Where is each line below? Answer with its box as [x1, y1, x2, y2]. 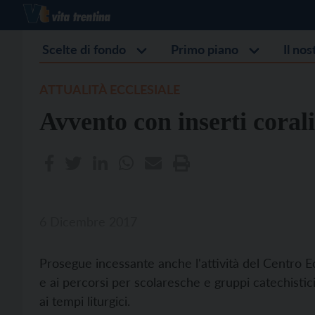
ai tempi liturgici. [39, 293, 130, 309]
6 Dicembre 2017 [39, 214, 137, 229]
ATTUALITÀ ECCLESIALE [39, 82, 180, 97]
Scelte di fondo [42, 41, 126, 57]
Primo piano [171, 41, 238, 57]
